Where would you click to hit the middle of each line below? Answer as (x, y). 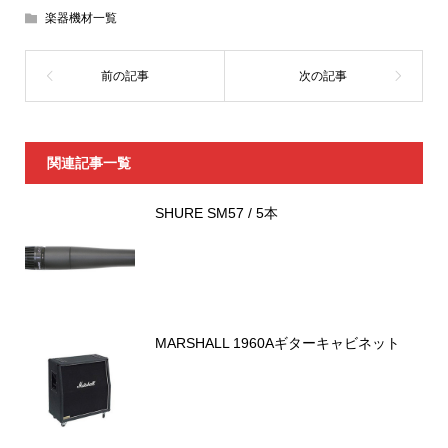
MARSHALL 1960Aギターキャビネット (277, 343)
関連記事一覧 (88, 163)
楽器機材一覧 (80, 18)
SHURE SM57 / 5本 (216, 213)
